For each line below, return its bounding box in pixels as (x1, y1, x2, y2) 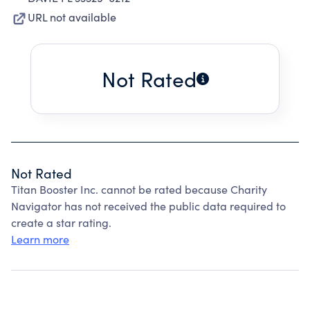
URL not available (28, 10, 116, 24)
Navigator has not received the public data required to (11, 199, 286, 213)
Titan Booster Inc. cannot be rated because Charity (11, 182, 267, 197)
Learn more (11, 232, 69, 246)
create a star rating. (11, 215, 111, 230)
